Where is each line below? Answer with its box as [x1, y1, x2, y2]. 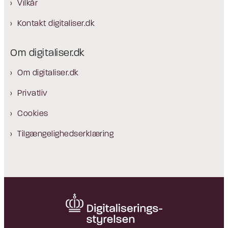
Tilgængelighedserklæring [17, 130, 113, 139]
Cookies [17, 110, 48, 119]
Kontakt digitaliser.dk [17, 20, 95, 28]
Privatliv [17, 90, 48, 98]
